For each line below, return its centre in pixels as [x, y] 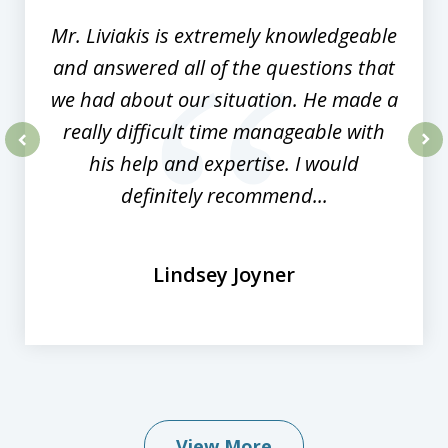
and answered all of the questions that [224, 68]
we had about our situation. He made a [224, 100]
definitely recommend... [224, 196]
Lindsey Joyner [224, 275]
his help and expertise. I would [224, 164]
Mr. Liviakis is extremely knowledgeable [224, 36]
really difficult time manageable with [224, 132]
